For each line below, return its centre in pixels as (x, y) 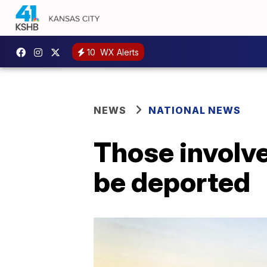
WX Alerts (118, 52)
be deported (172, 182)
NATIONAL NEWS (195, 110)
